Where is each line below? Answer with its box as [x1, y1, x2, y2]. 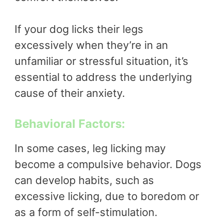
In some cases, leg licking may [15, 141, 166, 155]
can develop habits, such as [15, 173, 154, 186]
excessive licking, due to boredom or [15, 189, 199, 202]
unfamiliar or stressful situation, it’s [15, 54, 188, 67]
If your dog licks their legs [15, 22, 143, 35]
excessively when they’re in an [15, 38, 168, 51]
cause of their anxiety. [15, 86, 125, 99]
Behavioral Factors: [15, 116, 125, 131]
